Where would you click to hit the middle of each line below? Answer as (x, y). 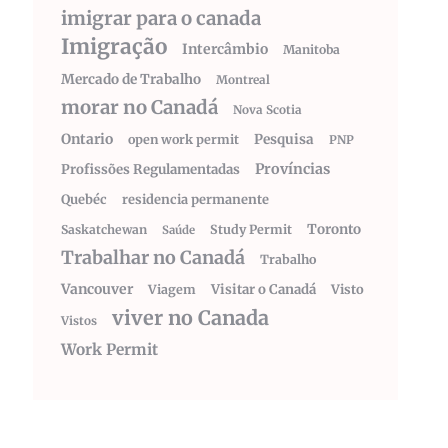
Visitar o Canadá (263, 289)
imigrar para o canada (161, 18)
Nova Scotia (267, 109)
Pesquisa (284, 139)
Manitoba (311, 49)
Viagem (172, 289)
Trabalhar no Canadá (153, 257)
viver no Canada (190, 318)
